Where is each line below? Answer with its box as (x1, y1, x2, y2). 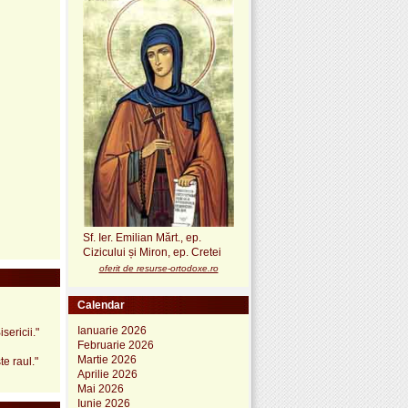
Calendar (77, 298, 125, 311)
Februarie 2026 (77, 338, 154, 352)
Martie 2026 (77, 352, 137, 366)
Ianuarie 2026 (77, 323, 147, 337)
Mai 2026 (77, 382, 124, 395)
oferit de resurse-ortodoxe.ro (98, 262, 219, 273)
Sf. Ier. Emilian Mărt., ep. (83, 231, 201, 245)
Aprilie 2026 (77, 367, 138, 381)
